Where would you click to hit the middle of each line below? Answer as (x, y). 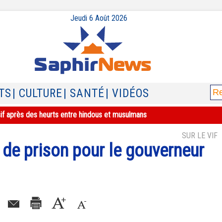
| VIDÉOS (127, 93)
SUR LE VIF (200, 136)
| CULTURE (37, 93)
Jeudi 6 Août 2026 (99, 18)
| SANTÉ (84, 93)
